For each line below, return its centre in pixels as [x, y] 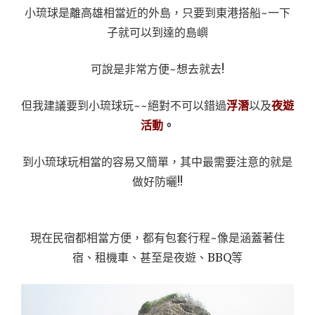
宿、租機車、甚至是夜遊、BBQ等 [157, 257]
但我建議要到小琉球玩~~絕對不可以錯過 [124, 105]
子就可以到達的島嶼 [157, 32]
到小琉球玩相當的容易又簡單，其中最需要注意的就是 [157, 162]
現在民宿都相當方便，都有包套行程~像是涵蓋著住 [157, 238]
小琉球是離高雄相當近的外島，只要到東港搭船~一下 [157, 13]
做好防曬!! [157, 181]
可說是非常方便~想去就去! [157, 69]
